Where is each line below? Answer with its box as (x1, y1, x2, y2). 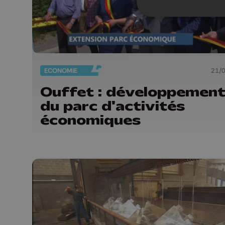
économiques (40, 111, 141, 129)
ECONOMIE (44, 66, 77, 75)
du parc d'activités (40, 97, 185, 115)
